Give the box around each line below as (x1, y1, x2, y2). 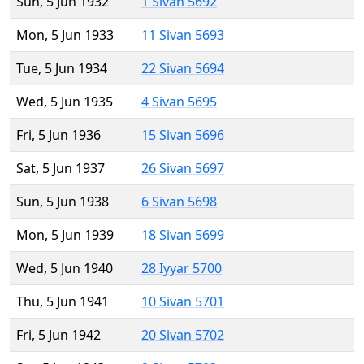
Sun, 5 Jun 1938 (16, 193, 109, 211)
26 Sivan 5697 (141, 159, 224, 178)
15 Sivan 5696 (141, 126, 224, 145)
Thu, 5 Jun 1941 (16, 292, 109, 311)
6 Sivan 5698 (141, 193, 217, 211)
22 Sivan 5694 (141, 59, 224, 78)
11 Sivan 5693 (141, 26, 224, 45)
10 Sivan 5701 (141, 292, 224, 311)
